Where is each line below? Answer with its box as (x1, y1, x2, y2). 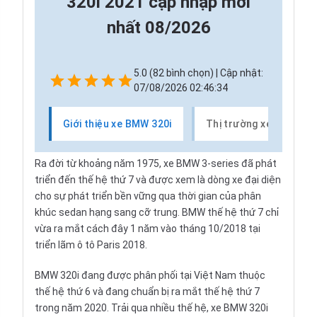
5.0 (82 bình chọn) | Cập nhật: (134, 67, 263, 79)
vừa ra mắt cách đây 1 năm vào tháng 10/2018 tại (35, 223, 260, 235)
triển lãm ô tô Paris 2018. (35, 239, 147, 251)
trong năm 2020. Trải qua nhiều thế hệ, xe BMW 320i (35, 302, 268, 314)
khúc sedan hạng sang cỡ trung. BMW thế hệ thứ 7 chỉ (35, 207, 279, 219)
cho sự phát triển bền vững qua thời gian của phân (35, 190, 261, 202)
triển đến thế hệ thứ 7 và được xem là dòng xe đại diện (35, 174, 281, 186)
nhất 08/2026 (106, 18, 211, 38)
